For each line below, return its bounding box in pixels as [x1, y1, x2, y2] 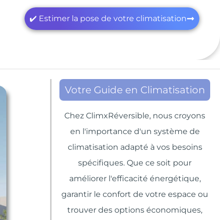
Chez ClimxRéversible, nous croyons [64, 111, 205, 120]
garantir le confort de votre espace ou [61, 190, 208, 199]
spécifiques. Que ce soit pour [78, 158, 192, 167]
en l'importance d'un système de [70, 127, 200, 136]
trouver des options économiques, [67, 205, 202, 215]
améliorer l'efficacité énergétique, [69, 174, 201, 183]
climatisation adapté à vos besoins [67, 142, 202, 152]
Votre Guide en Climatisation [64, 84, 205, 96]
